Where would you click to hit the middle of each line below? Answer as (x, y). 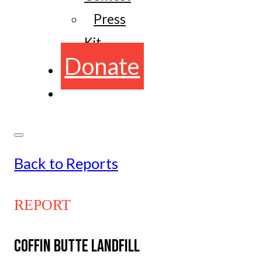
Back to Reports (66, 163)
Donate (102, 66)
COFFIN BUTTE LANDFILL (77, 246)
